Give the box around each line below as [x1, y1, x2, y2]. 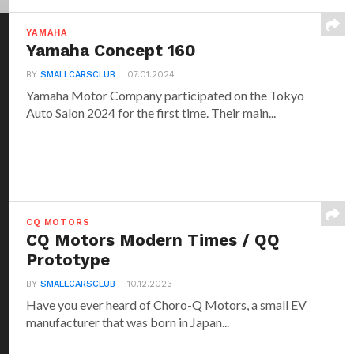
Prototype [26, 250, 111, 269]
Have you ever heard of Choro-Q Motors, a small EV [26, 297, 307, 312]
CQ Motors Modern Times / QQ [26, 231, 281, 250]
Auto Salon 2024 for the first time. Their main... [26, 105, 277, 120]
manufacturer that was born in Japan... [26, 314, 230, 330]
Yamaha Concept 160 [26, 41, 197, 60]
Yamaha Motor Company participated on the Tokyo [26, 88, 305, 103]
